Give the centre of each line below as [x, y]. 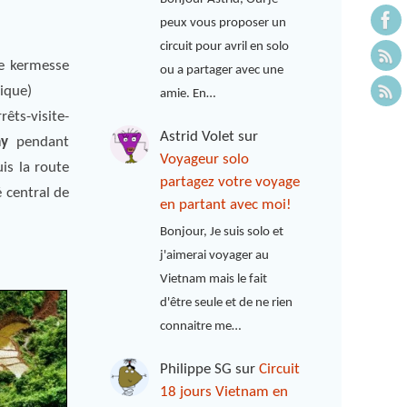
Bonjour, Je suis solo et [222, 233]
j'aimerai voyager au [215, 256]
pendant [39, 142]
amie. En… [188, 94]
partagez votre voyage [230, 182]
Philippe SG [196, 369]
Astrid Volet [198, 136]
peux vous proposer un [223, 23]
